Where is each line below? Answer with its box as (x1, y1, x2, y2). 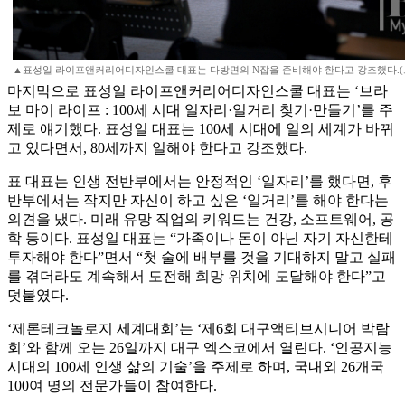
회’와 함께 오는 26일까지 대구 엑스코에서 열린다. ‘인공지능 (7, 340, 392, 356)
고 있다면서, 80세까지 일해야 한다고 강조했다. (7, 140, 307, 156)
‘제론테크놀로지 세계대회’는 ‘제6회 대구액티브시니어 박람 (7, 321, 390, 337)
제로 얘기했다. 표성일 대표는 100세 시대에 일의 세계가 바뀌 (7, 121, 394, 137)
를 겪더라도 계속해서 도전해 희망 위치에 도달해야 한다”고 (7, 268, 386, 285)
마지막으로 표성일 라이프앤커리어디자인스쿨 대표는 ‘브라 (7, 83, 388, 99)
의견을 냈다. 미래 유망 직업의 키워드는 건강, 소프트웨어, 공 (7, 212, 394, 228)
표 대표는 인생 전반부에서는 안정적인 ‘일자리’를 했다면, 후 (7, 174, 392, 190)
